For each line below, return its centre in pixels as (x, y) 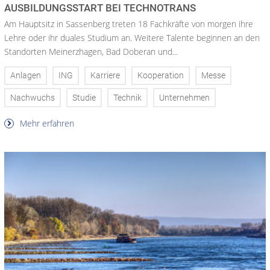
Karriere (105, 75)
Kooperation (161, 75)
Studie (84, 98)
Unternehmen (184, 98)
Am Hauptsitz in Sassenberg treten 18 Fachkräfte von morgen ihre (129, 24)
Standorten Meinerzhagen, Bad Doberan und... (91, 51)
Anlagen (26, 75)
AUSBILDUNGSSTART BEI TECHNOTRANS (100, 8)
